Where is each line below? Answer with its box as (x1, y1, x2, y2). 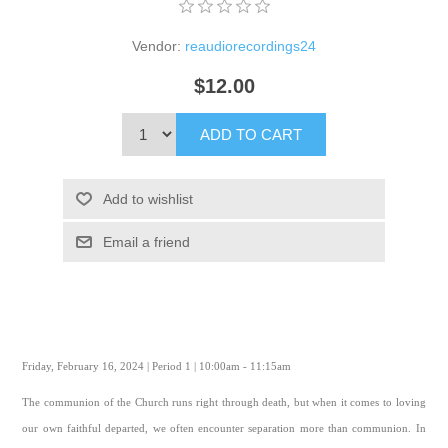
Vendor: (132, 37, 181, 54)
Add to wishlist (102, 191, 193, 208)
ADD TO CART (200, 126, 302, 144)
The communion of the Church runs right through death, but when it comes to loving (22, 397, 426, 409)
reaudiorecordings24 (185, 37, 316, 54)
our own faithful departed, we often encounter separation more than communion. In (22, 423, 426, 435)
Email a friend (102, 234, 190, 251)
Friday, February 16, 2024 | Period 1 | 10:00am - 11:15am (22, 361, 295, 373)
